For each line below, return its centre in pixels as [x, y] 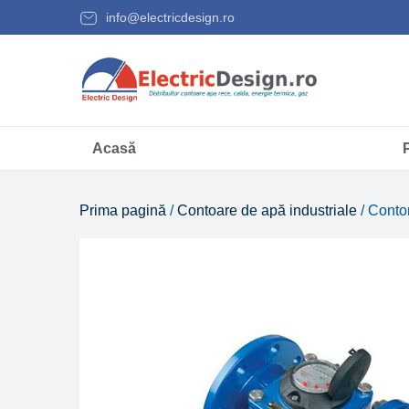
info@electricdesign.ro [168, 17]
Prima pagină [123, 211]
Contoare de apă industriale [267, 211]
